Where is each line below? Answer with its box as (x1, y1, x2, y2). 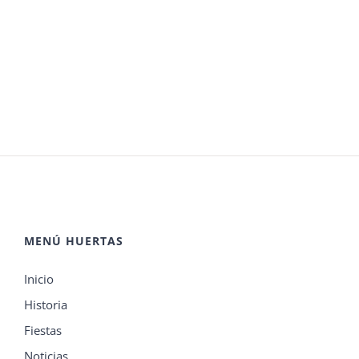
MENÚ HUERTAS (24, 233, 123, 249)
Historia (24, 296, 67, 313)
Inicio (24, 271, 54, 288)
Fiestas (24, 322, 62, 339)
